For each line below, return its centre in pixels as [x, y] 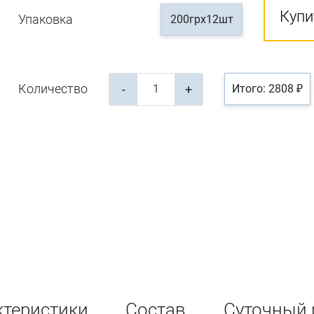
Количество [53, 88]
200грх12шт [202, 19]
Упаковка [46, 19]
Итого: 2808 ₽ [268, 88]
